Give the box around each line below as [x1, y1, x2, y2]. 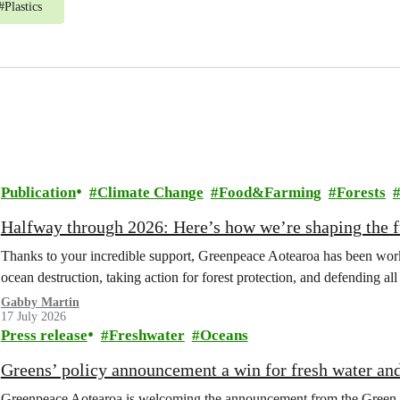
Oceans [199, 327, 248, 344]
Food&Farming [218, 184, 321, 201]
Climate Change [96, 184, 204, 201]
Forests [336, 184, 386, 201]
